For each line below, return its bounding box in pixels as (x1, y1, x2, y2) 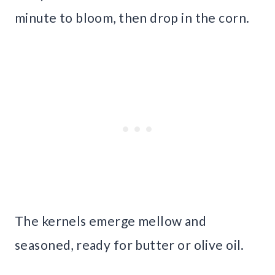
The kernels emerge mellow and (15, 213, 207, 229)
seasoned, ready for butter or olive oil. (15, 237, 244, 253)
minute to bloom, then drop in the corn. (15, 10, 250, 26)
